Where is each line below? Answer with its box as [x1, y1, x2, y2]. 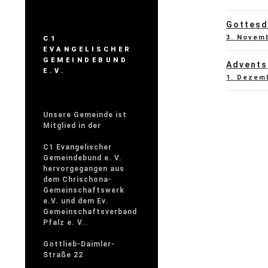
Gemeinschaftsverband [43, 208, 137, 216]
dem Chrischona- [43, 175, 112, 184]
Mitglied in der [43, 121, 101, 130]
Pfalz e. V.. [43, 218, 88, 227]
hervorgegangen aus [43, 165, 124, 173]
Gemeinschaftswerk [43, 186, 124, 194]
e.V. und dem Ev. [43, 197, 108, 205]
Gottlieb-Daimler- [43, 240, 115, 248]
